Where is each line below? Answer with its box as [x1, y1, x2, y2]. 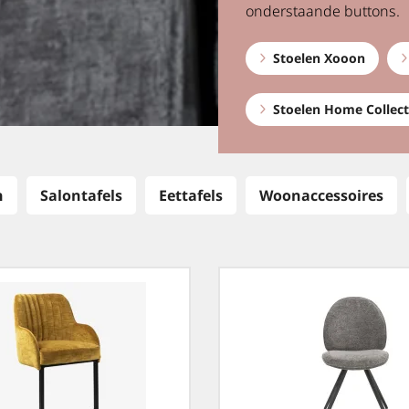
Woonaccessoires [259, 185, 383, 205]
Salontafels [40, 185, 122, 205]
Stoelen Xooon [273, 49, 365, 67]
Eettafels [159, 185, 223, 205]
